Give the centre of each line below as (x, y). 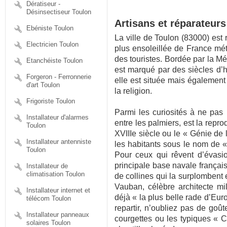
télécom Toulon (49, 198)
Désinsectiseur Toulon (59, 12)
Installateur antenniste (59, 142)
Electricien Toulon (52, 44)
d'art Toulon (43, 85)
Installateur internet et (58, 190)
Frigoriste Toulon (51, 101)
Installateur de (47, 166)
